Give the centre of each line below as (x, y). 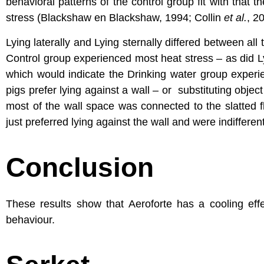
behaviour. (30, 220)
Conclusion (80, 167)
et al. (235, 18)
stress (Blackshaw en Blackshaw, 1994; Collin (115, 18)
